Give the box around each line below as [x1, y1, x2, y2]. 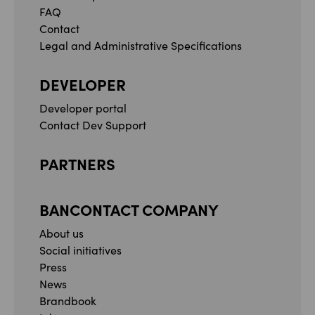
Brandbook [39, 292, 96, 308]
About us [39, 225, 84, 240]
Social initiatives [39, 242, 122, 257]
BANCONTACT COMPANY [39, 198, 219, 220]
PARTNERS [39, 152, 115, 174]
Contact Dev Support [39, 117, 146, 132]
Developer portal [39, 100, 127, 115]
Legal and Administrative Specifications [39, 37, 242, 53]
